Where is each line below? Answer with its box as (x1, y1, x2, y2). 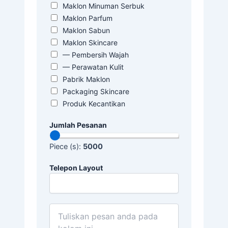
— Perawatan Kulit (63, 63, 124, 72)
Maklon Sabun (63, 26, 110, 35)
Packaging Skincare (63, 87, 129, 96)
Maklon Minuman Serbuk (63, 2, 145, 11)
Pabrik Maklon (63, 75, 110, 84)
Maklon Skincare (63, 38, 118, 47)
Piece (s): (49, 141, 83, 151)
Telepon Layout (49, 163, 103, 172)
